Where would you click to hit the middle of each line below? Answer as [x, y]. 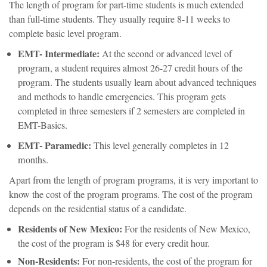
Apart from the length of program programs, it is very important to [133, 180]
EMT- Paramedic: [56, 145]
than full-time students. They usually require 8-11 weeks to [119, 19]
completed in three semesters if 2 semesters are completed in [131, 111]
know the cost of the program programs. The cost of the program [131, 195]
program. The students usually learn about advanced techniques [137, 83]
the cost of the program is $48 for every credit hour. [114, 243]
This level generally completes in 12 [161, 146]
